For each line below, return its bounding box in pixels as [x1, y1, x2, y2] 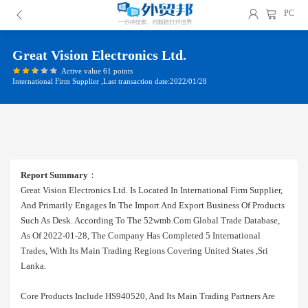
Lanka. [21, 261, 46, 271]
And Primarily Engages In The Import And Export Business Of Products [21, 200, 285, 210]
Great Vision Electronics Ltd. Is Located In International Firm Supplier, [21, 185, 287, 195]
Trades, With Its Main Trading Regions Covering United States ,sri [21, 245, 268, 256]
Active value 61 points [60, 66, 133, 75]
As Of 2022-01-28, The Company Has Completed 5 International [21, 230, 261, 241]
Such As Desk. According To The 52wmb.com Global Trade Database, [21, 215, 280, 225]
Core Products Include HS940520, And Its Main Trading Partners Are [21, 291, 275, 301]
